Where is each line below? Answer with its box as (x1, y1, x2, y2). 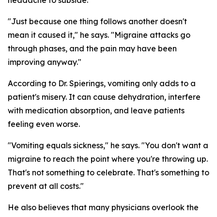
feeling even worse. (8, 119, 80, 129)
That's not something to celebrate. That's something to (8, 168, 209, 178)
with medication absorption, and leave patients (8, 106, 185, 116)
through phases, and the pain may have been (8, 44, 177, 54)
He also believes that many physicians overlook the (8, 202, 199, 213)
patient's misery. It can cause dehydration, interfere (8, 92, 201, 102)
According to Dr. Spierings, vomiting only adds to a (8, 78, 196, 89)
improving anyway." (8, 57, 81, 67)
